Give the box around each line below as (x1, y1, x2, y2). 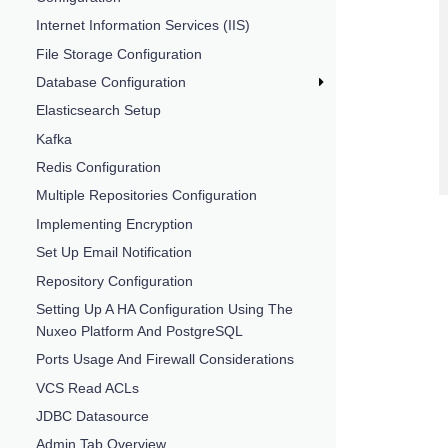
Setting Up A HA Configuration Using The (36, 300, 293, 317)
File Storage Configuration (36, 45, 202, 62)
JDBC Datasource (36, 408, 149, 425)
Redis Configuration (36, 159, 161, 176)
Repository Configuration (36, 272, 193, 289)
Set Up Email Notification (36, 244, 192, 261)
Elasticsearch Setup (36, 102, 161, 119)
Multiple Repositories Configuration (36, 187, 257, 204)
